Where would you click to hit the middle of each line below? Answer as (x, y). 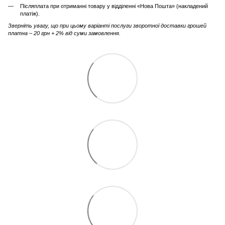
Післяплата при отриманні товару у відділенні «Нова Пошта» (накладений (114, 6)
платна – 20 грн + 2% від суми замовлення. (64, 33)
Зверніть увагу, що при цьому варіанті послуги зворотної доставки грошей (107, 25)
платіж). (30, 14)
